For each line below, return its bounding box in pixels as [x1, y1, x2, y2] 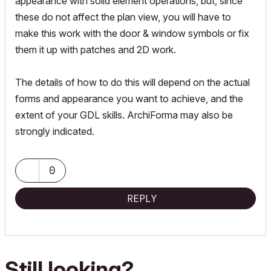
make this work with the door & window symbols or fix [15, 27, 249, 39]
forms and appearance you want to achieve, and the [15, 93, 243, 105]
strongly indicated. [15, 125, 94, 137]
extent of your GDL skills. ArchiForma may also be [15, 109, 233, 121]
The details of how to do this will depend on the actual [15, 76, 250, 88]
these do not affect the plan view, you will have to [15, 11, 231, 23]
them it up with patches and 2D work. [15, 44, 176, 56]
